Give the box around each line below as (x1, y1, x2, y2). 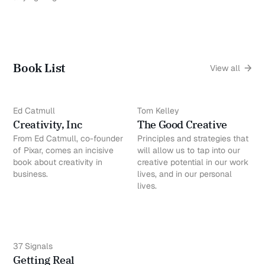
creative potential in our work (137, 157, 248, 168)
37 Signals (13, 241, 53, 252)
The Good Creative (137, 118, 230, 132)
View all (209, 63, 240, 74)
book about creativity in (13, 157, 103, 168)
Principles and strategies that (137, 133, 248, 144)
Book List (13, 60, 65, 76)
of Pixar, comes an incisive (13, 145, 114, 156)
